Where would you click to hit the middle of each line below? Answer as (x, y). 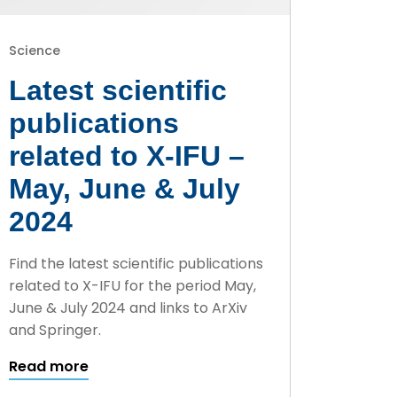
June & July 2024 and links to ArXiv (128, 308)
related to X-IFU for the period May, (132, 286)
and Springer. (54, 331)
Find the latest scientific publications (136, 264)
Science (34, 51)
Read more (48, 367)
